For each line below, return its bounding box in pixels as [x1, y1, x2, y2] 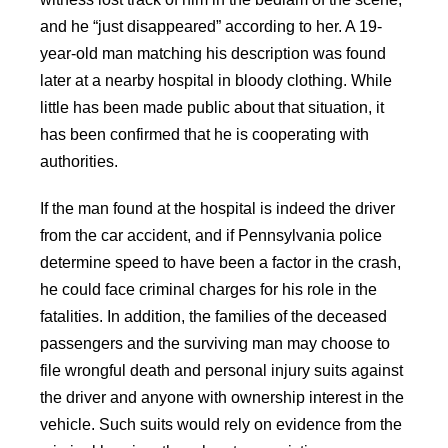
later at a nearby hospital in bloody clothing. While [40, 72, 392, 89]
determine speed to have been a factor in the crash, [40, 254, 401, 271]
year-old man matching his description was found [40, 45, 386, 62]
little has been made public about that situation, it [40, 99, 384, 116]
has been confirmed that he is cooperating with [40, 126, 369, 143]
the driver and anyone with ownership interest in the [40, 389, 404, 406]
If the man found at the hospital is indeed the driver [40, 200, 395, 217]
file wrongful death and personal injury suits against [40, 362, 403, 379]
